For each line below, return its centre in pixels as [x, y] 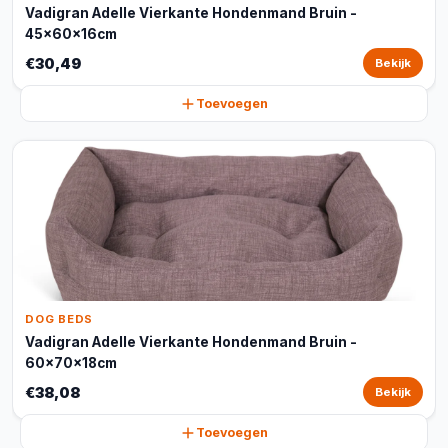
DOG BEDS [59, 319]
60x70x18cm [71, 363]
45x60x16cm [71, 34]
